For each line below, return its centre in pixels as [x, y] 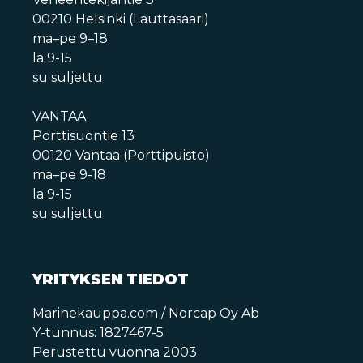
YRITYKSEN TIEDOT [111, 279]
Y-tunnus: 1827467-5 [98, 332]
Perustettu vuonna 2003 [115, 352]
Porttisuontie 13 [83, 135]
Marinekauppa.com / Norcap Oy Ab [146, 313]
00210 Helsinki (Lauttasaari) [121, 19]
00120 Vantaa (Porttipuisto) [121, 155]
